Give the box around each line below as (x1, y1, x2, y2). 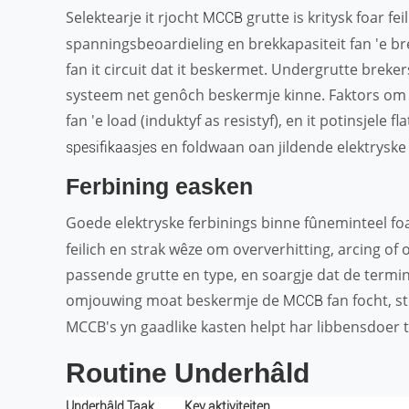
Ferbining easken (66, 173, 253, 199)
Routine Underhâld (66, 358, 309, 388)
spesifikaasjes (66, 139, 157, 156)
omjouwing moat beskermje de (66, 290, 283, 310)
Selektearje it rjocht (66, 7, 203, 27)
